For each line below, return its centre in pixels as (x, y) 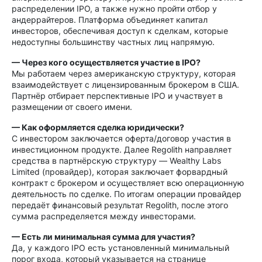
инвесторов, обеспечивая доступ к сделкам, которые (120, 31)
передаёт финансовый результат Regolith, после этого (120, 205)
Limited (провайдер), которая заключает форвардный (120, 172)
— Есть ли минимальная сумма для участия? (104, 237)
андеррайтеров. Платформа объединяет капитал (110, 20)
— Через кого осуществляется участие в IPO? (106, 62)
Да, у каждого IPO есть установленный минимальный (120, 248)
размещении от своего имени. (72, 107)
